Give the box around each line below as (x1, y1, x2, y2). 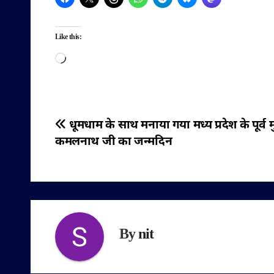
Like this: (55, 32, 81, 44)
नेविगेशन (54, 139, 112, 170)
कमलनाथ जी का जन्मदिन (55, 134, 172, 150)
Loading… (65, 51, 109, 64)
